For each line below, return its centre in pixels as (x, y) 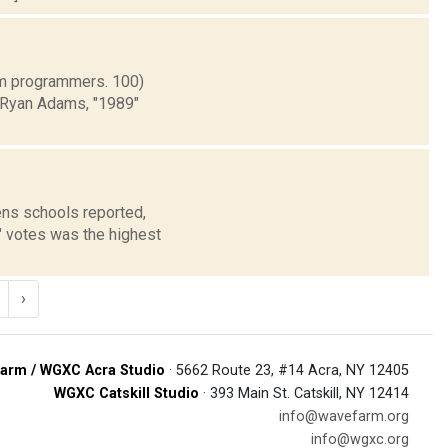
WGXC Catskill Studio (126, 393)
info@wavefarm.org (344, 416)
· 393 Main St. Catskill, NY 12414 (304, 393)
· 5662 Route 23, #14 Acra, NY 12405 (287, 370)
